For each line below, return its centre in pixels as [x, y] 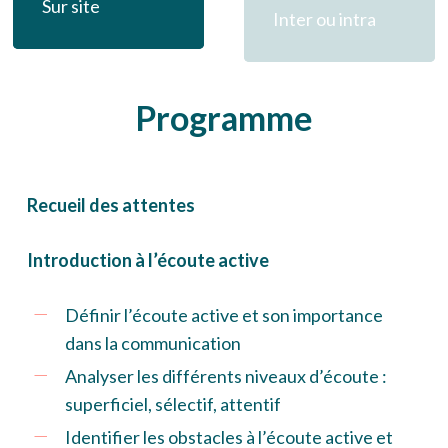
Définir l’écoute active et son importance [223, 315]
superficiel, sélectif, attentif [172, 404]
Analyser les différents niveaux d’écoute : [225, 376]
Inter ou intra [324, 18]
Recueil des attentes [110, 205]
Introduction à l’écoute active [147, 260]
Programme [223, 118]
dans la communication [152, 343]
